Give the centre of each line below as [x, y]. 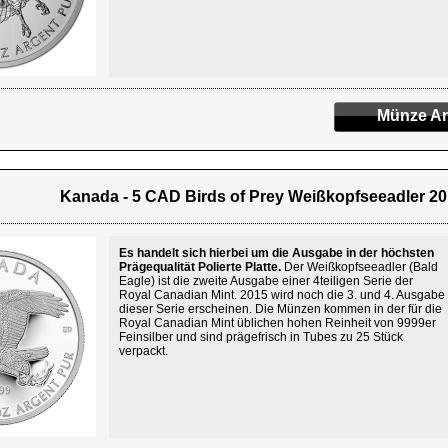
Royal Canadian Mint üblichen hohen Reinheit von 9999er [277, 323]
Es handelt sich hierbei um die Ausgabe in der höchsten [276, 253]
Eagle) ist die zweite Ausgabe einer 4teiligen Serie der [266, 281]
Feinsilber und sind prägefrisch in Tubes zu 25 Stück [261, 337]
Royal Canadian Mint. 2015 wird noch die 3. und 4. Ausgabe [282, 295]
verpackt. [143, 351]
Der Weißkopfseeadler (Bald [359, 267]
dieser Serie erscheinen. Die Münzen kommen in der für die [280, 309]
